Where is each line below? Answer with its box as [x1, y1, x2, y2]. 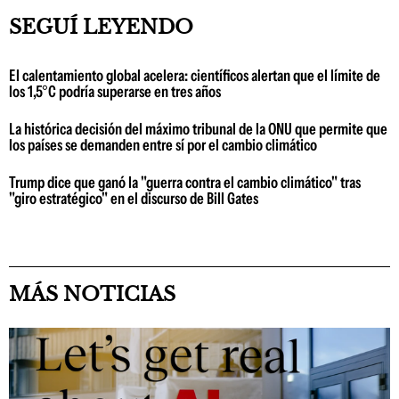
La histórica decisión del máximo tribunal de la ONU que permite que [9, 119, 387, 139]
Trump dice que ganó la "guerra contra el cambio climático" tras [9, 173, 361, 192]
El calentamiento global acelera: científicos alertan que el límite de [9, 66, 380, 85]
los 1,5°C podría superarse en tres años [9, 82, 221, 102]
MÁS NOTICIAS [9, 282, 175, 306]
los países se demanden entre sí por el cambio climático [9, 135, 317, 155]
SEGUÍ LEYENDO [9, 15, 193, 39]
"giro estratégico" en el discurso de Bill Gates [9, 189, 258, 208]
